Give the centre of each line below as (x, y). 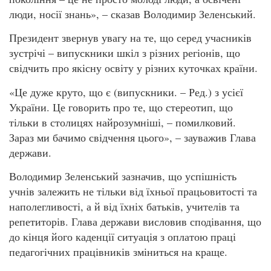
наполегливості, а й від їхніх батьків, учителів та (124, 207)
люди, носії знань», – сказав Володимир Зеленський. (132, 14)
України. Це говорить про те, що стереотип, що (121, 107)
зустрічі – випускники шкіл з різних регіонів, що (125, 53)
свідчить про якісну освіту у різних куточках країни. (135, 68)
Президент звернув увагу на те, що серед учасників (130, 38)
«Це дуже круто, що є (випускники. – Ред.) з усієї (126, 92)
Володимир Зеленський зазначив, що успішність (123, 176)
